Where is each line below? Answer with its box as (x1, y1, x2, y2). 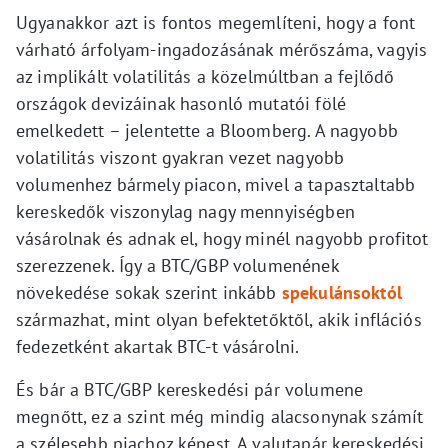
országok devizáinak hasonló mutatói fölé (16, 92, 346, 116)
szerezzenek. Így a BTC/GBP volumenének (16, 254, 339, 278)
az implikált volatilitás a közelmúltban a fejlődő (16, 65, 395, 89)
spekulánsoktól (281, 281, 402, 305)
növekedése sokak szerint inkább (16, 281, 282, 305)
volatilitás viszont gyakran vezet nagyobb (16, 146, 345, 170)
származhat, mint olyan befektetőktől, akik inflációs (16, 308, 422, 332)
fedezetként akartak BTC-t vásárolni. (16, 335, 300, 359)
